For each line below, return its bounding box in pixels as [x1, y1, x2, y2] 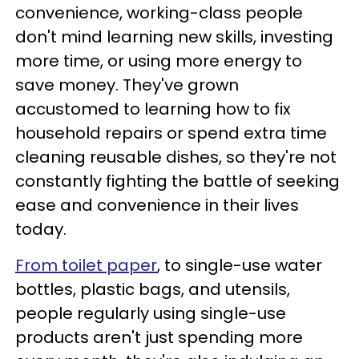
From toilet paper [15, 253, 157, 276]
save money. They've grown [15, 73, 239, 96]
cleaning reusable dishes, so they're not [15, 145, 337, 168]
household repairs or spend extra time [15, 121, 327, 144]
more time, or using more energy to [15, 49, 302, 72]
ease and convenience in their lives [15, 193, 299, 216]
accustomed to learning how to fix [15, 97, 291, 120]
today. [15, 217, 67, 240]
